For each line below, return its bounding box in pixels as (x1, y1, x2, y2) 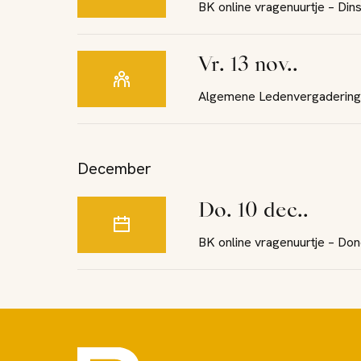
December (77, 158, 151, 179)
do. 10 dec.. (214, 202, 309, 222)
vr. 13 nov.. (212, 56, 298, 76)
